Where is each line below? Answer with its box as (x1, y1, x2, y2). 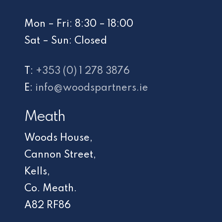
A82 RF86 (24, 200, 71, 211)
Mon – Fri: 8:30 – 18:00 (24, 19, 134, 29)
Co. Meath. (24, 183, 77, 194)
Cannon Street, (24, 150, 97, 160)
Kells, (24, 166, 51, 177)
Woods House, (24, 133, 93, 143)
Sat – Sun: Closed (24, 36, 108, 46)
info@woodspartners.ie (35, 83, 149, 93)
